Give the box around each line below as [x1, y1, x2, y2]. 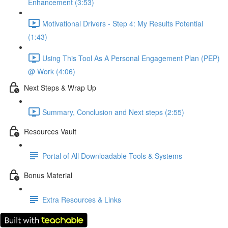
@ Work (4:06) [28, 66, 75, 76]
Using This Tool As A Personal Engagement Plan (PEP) [42, 52, 220, 63]
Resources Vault [24, 126, 76, 136]
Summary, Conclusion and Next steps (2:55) [42, 106, 184, 117]
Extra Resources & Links [42, 194, 121, 205]
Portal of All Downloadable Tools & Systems [42, 150, 182, 161]
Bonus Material [24, 169, 72, 180]
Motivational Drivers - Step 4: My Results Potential [42, 18, 203, 28]
